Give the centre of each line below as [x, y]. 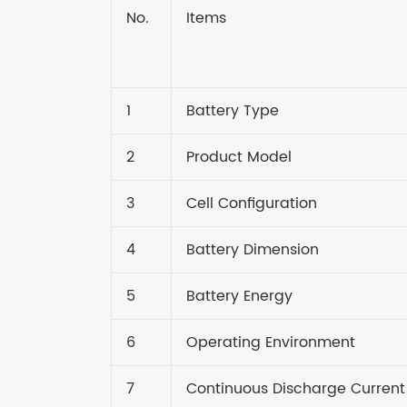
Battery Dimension [253, 249]
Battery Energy [239, 296]
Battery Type [233, 110]
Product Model [239, 157]
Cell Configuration [252, 203]
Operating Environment [271, 342]
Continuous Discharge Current [296, 388]
